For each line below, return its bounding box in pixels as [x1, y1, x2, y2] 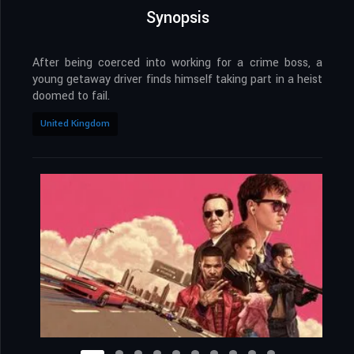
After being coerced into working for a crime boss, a [32, 55, 322, 72]
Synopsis [145, 6, 209, 30]
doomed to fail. [32, 88, 110, 105]
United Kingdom [40, 117, 110, 131]
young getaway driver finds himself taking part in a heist [32, 71, 322, 88]
